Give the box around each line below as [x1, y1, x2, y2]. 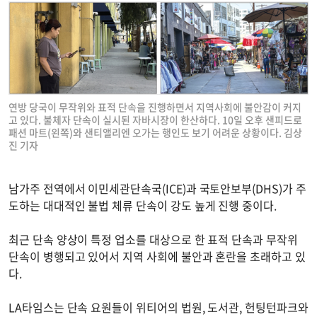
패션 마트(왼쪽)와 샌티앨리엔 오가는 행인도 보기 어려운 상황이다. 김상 [8, 125, 302, 139]
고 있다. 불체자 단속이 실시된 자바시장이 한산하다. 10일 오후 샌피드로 [8, 112, 302, 127]
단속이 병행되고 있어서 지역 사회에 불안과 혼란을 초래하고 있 [8, 247, 306, 265]
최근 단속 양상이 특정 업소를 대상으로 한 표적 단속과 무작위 [8, 230, 298, 248]
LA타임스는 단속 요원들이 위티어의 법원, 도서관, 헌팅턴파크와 [8, 298, 309, 316]
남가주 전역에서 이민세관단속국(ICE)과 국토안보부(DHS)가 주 [8, 179, 306, 197]
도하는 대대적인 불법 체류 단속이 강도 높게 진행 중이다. [8, 196, 277, 214]
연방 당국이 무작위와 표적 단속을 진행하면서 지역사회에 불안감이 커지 [8, 99, 301, 114]
